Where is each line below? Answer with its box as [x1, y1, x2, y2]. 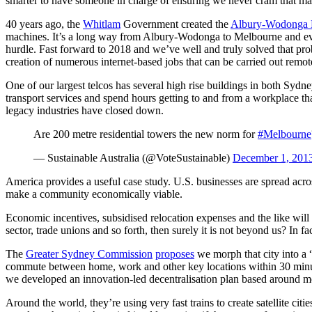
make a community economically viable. [6, 187, 182, 200]
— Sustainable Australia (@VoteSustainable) [33, 151, 233, 164]
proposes [155, 247, 194, 260]
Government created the [120, 17, 231, 30]
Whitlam [83, 17, 120, 30]
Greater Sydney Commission [26, 247, 153, 260]
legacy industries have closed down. [6, 104, 164, 116]
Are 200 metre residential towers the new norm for [33, 127, 258, 140]
